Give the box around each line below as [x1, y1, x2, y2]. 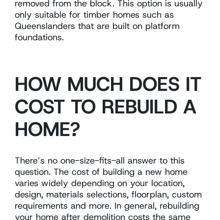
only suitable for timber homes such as [15, 8, 174, 21]
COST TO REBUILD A [15, 93, 196, 120]
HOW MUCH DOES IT [15, 70, 201, 97]
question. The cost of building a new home [15, 165, 188, 178]
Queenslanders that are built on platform [15, 20, 180, 32]
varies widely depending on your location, [15, 177, 185, 189]
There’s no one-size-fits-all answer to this [15, 154, 185, 166]
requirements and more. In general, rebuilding [15, 199, 199, 212]
